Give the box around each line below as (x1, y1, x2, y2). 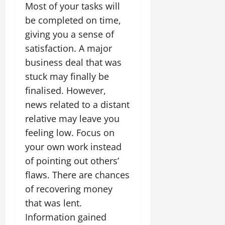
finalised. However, (25, 84, 106, 96)
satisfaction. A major (25, 42, 112, 54)
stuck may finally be (25, 70, 109, 82)
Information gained (25, 210, 106, 223)
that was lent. (25, 196, 82, 209)
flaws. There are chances (25, 168, 130, 181)
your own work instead (25, 140, 122, 153)
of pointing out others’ (25, 154, 119, 167)
